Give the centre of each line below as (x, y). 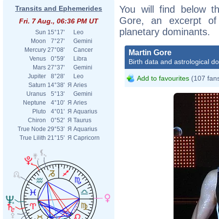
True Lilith (33, 138)
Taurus (82, 120)
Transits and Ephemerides (59, 8)
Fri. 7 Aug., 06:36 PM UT (59, 21)
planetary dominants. (165, 32)
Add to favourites (163, 78)
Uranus (36, 94)
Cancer (83, 50)
